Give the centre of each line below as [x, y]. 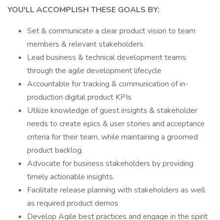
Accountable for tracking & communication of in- [108, 84]
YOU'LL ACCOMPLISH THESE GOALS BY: [84, 10]
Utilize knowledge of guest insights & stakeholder [112, 110]
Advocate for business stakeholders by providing [110, 164]
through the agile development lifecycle [94, 71]
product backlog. [55, 150]
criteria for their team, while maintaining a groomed [112, 137]
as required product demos [73, 203]
